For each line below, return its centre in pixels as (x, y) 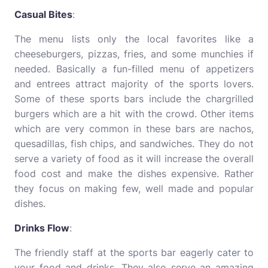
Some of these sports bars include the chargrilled (134, 99)
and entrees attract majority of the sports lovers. (134, 84)
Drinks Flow (42, 228)
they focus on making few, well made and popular (134, 188)
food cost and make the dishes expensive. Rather (134, 173)
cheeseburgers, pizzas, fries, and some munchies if (134, 54)
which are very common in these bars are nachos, (134, 129)
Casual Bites (43, 14)
